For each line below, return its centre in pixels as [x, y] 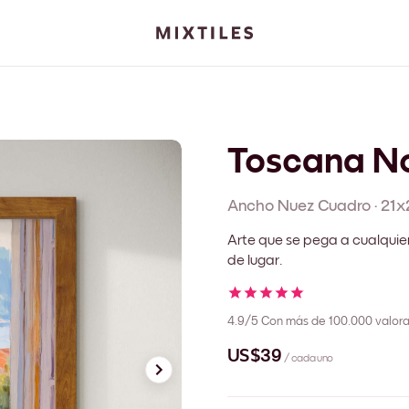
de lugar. [255, 260]
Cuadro [344, 206]
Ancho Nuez [271, 206]
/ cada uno [309, 359]
